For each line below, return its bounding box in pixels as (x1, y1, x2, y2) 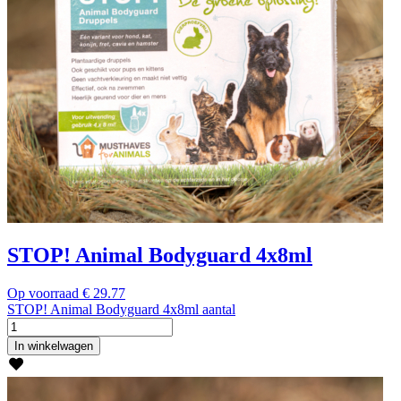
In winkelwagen (14, 339, 93, 354)
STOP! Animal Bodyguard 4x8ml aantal (7, 302, 235, 318)
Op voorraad (7, 286, 79, 302)
